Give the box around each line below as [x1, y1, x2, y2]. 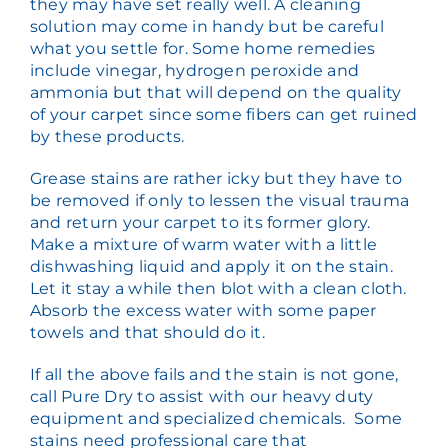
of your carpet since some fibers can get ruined [29, 105, 418, 125]
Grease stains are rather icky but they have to [29, 169, 402, 189]
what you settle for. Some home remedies [29, 39, 376, 59]
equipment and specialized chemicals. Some [29, 409, 403, 429]
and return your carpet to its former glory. [29, 213, 371, 233]
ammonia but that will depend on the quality [29, 83, 402, 103]
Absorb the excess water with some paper [29, 301, 377, 321]
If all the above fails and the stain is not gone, [29, 365, 399, 385]
